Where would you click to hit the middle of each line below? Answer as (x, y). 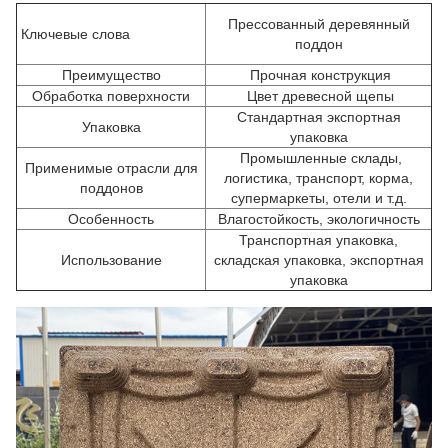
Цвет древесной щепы (318, 96)
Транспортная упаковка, (318, 240)
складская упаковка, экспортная (318, 260)
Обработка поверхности (111, 96)
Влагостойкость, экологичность (318, 219)
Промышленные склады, (318, 158)
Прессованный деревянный (318, 24)
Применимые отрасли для (111, 168)
